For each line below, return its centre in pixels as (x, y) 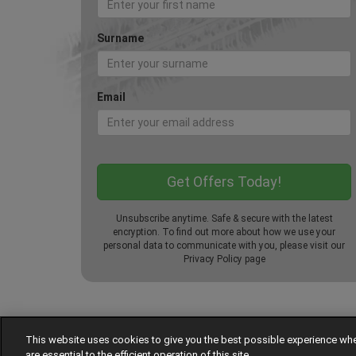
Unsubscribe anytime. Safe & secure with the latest (224, 219)
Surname (120, 39)
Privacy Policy (213, 259)
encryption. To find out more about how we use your (224, 232)
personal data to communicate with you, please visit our (224, 246)
